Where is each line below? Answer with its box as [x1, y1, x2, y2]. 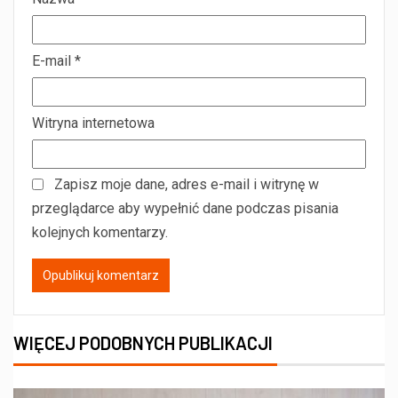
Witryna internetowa [32, 114, 155, 131]
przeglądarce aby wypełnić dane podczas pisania [32, 199, 338, 217]
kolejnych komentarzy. [32, 223, 168, 241]
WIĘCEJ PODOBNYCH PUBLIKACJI [13, 331, 273, 354]
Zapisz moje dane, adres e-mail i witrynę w [54, 175, 319, 193]
